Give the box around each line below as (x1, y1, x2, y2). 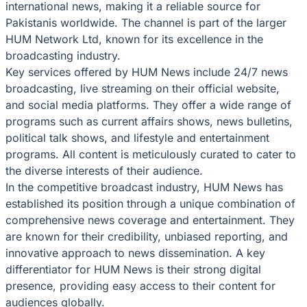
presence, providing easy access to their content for (5, 278, 275, 293)
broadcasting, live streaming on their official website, (5, 81, 280, 95)
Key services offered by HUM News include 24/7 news (5, 64, 288, 79)
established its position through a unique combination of (5, 196, 295, 210)
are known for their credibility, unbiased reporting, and (5, 229, 288, 243)
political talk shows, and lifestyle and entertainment (5, 130, 269, 145)
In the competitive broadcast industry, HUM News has (5, 180, 283, 194)
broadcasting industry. (5, 48, 121, 62)
